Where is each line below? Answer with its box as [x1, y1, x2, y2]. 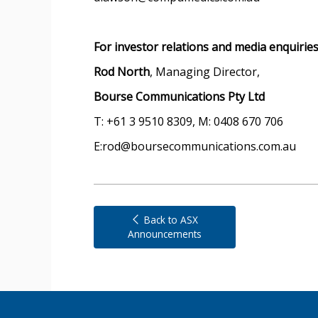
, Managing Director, [150, 64, 260, 79]
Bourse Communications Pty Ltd [94, 89, 265, 104]
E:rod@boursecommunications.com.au [94, 138, 296, 154]
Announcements [128, 227, 202, 241]
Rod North [94, 64, 150, 79]
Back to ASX [141, 213, 198, 226]
